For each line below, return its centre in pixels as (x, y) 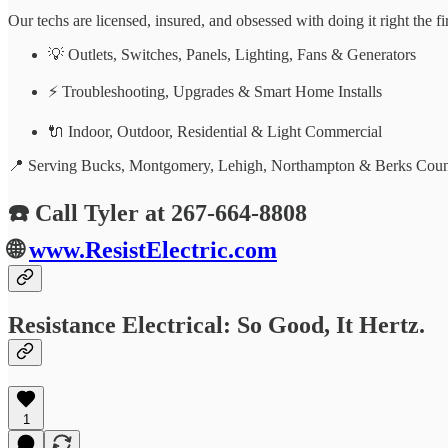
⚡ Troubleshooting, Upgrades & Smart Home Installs (215, 92)
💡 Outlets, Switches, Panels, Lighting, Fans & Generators (232, 55)
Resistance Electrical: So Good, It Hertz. (216, 325)
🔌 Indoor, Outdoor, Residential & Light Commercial (215, 132)
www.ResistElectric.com (153, 250)
